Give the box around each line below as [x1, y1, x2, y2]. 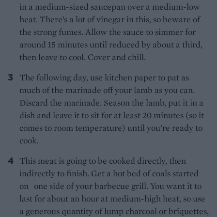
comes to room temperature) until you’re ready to [19, 122, 202, 134]
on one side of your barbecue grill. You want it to [19, 180, 201, 192]
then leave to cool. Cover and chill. [19, 51, 146, 63]
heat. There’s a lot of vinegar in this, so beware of [19, 14, 200, 25]
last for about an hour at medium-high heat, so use [19, 193, 205, 204]
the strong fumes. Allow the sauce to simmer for [19, 26, 196, 38]
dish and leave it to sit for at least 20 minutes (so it [19, 109, 204, 121]
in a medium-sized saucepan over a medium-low [19, 1, 200, 13]
